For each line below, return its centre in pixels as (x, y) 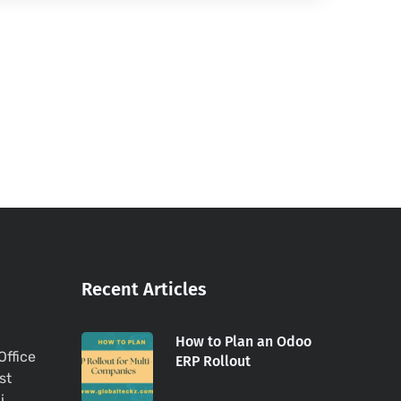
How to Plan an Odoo (243, 342)
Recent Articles (144, 290)
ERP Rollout (213, 362)
